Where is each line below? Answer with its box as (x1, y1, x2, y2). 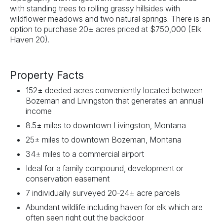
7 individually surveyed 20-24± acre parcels (26, 187, 180, 198)
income (26, 106, 52, 116)
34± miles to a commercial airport (26, 148, 144, 159)
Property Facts (10, 68, 84, 81)
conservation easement (26, 173, 110, 184)
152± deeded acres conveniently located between (26, 85, 203, 95)
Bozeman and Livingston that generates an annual (26, 95, 203, 106)
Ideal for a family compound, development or (26, 163, 184, 173)
